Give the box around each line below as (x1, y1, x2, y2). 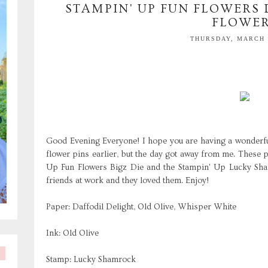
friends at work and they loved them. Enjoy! (46, 175, 209, 185)
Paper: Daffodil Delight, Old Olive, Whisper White (46, 202, 236, 212)
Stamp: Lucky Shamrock (46, 254, 136, 264)
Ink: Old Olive (46, 228, 99, 238)
